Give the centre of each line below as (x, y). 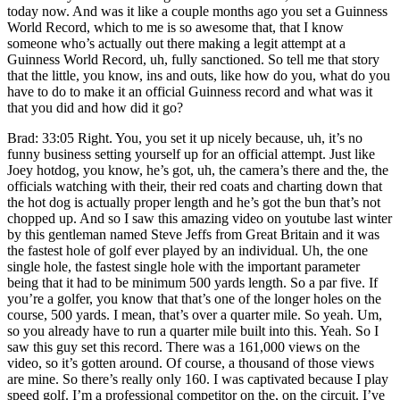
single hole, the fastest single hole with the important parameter (183, 266)
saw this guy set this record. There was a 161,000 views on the (183, 346)
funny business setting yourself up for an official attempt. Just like (191, 154)
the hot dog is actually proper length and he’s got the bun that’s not (194, 202)
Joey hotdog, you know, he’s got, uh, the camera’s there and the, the (198, 170)
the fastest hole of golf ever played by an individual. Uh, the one (187, 250)
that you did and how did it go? (95, 107)
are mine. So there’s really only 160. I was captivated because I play (198, 379)
